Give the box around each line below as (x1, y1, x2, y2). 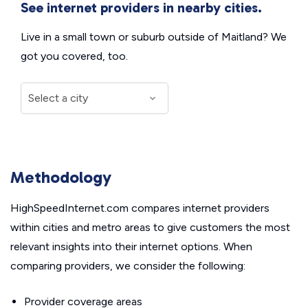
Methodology (10, 167, 111, 187)
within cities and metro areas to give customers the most (10, 221, 290, 234)
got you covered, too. (21, 49, 128, 63)
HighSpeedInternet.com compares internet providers (10, 201, 269, 214)
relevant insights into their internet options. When (10, 240, 252, 253)
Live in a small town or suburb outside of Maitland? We (21, 30, 287, 43)
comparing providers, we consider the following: (10, 259, 245, 272)
